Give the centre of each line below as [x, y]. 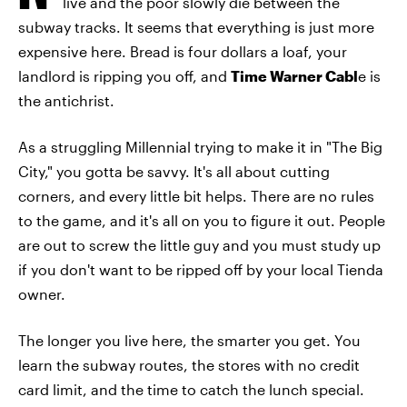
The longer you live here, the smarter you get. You [189, 340]
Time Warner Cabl [294, 76]
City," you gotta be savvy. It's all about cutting [174, 171]
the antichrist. [66, 100]
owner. [42, 294]
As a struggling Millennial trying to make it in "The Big [200, 147]
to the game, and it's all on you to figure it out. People [202, 220]
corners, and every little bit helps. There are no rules [196, 196]
